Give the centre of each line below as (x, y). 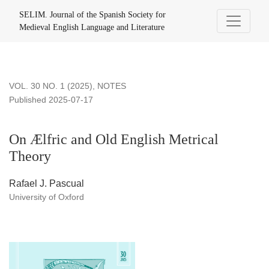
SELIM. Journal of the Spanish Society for (92, 15)
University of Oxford (47, 197)
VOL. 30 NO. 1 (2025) (51, 86)
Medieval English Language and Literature (92, 27)
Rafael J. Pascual (47, 184)
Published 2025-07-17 (51, 100)
